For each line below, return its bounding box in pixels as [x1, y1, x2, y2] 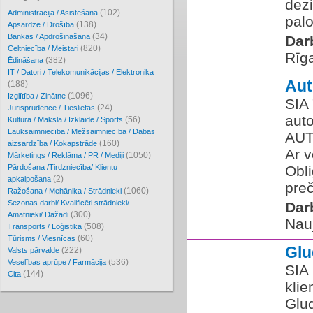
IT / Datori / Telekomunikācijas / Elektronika [8, 68, 154, 76]
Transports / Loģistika [8, 222, 84, 231]
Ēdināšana [8, 56, 45, 64]
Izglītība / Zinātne [8, 92, 68, 100]
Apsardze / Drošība [8, 20, 76, 29]
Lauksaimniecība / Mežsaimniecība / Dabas [8, 127, 155, 136]
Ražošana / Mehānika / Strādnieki [8, 187, 124, 195]
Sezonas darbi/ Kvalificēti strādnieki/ [8, 198, 129, 207]
